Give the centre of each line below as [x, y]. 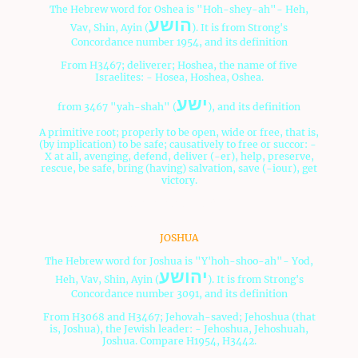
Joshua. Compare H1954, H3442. [179, 341]
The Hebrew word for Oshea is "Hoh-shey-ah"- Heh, [179, 10]
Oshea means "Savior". [179, 204]
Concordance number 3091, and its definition [179, 294]
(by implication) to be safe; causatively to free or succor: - [179, 145]
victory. [179, 181]
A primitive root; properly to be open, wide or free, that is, [179, 133]
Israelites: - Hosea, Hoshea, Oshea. [179, 78]
